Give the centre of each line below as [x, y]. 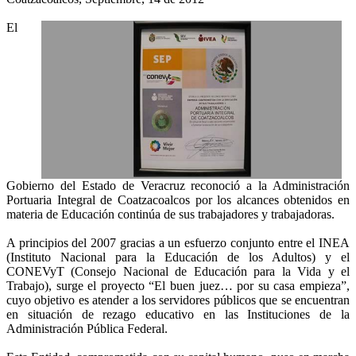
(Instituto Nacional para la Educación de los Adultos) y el [178, 257]
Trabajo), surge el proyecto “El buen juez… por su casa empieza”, [178, 286]
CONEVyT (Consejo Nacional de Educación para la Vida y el [178, 271]
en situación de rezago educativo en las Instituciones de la [178, 314]
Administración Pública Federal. [87, 329]
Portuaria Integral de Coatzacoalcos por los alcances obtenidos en [178, 200]
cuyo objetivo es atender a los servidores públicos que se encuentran [178, 300]
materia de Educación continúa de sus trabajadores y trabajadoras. [170, 214]
